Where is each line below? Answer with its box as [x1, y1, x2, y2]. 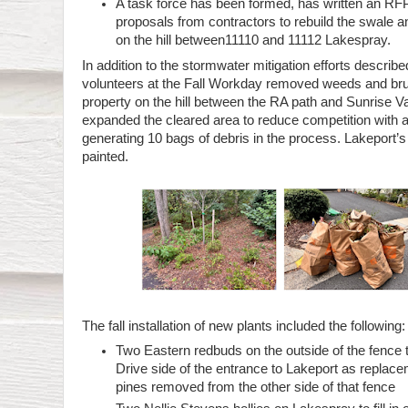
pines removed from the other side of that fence [116, 380, 396, 395]
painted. [82, 148, 132, 164]
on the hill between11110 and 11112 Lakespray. [116, 33, 392, 48]
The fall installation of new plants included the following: [82, 318, 405, 333]
